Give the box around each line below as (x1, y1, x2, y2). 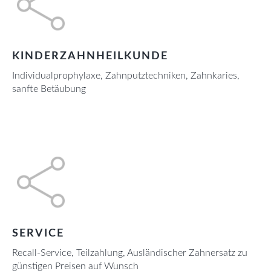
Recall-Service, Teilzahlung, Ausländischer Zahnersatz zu (12, 248, 247, 258)
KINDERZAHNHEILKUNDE (12, 51, 168, 62)
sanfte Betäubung (12, 84, 86, 94)
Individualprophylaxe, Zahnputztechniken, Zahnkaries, (12, 71, 240, 81)
